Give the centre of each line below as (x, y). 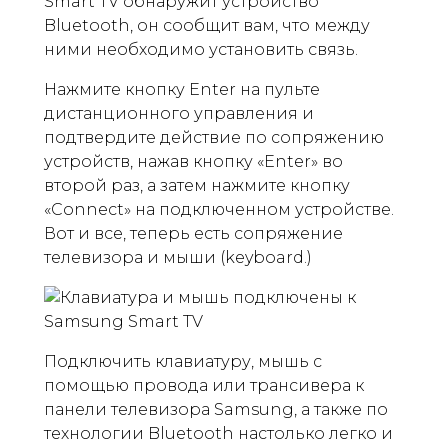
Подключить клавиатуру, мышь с (183, 361)
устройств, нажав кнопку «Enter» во (193, 161)
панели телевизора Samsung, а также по (216, 409)
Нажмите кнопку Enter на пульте (182, 89)
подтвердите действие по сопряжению (214, 137)
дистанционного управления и (179, 113)
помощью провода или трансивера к (204, 385)
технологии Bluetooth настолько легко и (218, 433)
